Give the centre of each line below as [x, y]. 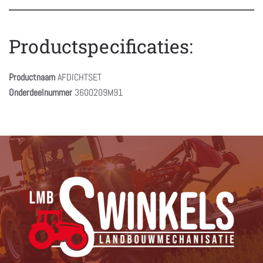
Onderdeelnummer [41, 92]
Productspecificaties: [101, 46]
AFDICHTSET [78, 77]
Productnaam [32, 77]
